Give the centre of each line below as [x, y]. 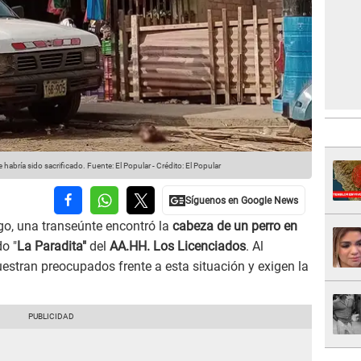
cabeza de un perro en [233, 226]
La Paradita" [53, 247]
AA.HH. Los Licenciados [178, 247]
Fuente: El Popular [118, 166]
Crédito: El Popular [189, 166]
